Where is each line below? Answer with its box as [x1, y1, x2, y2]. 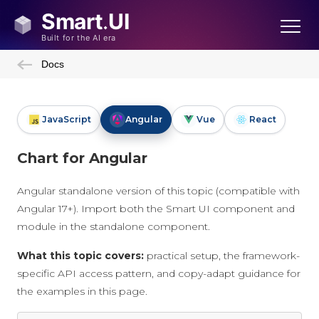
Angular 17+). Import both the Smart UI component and [17, 202, 295, 215]
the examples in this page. [17, 285, 147, 298]
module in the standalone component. [17, 220, 210, 233]
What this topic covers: [17, 249, 144, 262]
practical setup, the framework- [144, 249, 300, 262]
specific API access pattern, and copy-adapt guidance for [17, 267, 300, 280]
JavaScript [42, 114, 91, 125]
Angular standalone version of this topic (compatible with [17, 184, 300, 197]
